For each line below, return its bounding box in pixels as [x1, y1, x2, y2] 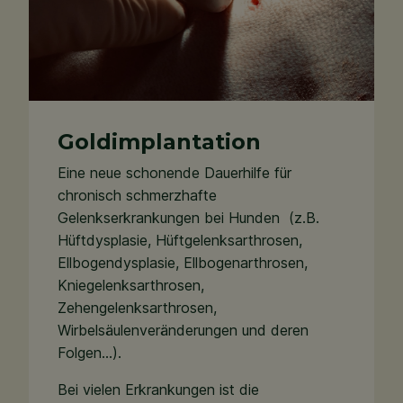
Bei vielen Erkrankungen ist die [58, 381, 259, 399]
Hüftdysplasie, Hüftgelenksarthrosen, [58, 231, 302, 249]
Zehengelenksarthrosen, [58, 299, 217, 317]
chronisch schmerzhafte [58, 186, 217, 204]
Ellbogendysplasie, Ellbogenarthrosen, [58, 254, 308, 272]
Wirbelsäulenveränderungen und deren [58, 321, 309, 339]
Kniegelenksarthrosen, [58, 276, 204, 294]
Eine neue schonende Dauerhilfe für [58, 164, 291, 182]
